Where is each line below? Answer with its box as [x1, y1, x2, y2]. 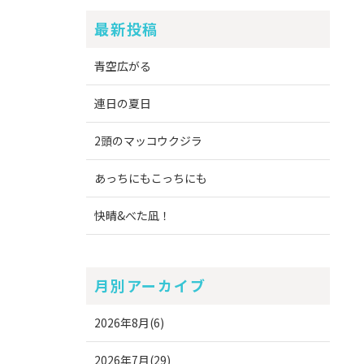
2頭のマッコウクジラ [94, 132, 202, 149]
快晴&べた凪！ [94, 207, 171, 224]
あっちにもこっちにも [94, 170, 207, 187]
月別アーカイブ [94, 275, 206, 297]
